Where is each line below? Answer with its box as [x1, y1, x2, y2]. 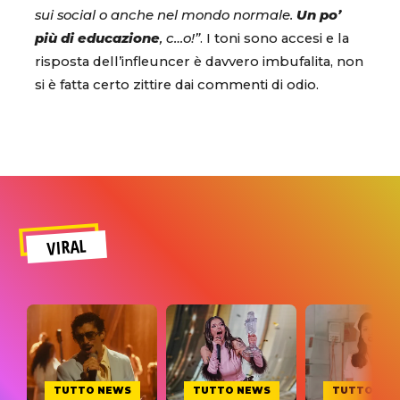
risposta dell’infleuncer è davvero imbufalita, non [35, 53, 363, 70]
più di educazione [35, 29, 160, 46]
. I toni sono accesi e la [200, 29, 349, 46]
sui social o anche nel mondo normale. [35, 6, 296, 23]
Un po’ [296, 6, 341, 23]
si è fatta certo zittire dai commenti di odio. [35, 76, 322, 93]
